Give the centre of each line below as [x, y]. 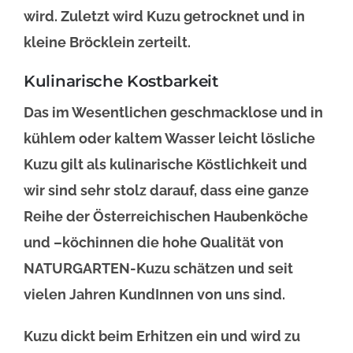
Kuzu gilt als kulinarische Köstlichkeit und [165, 165]
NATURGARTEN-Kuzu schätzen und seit [158, 269]
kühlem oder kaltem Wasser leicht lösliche [169, 139]
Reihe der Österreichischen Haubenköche [166, 217]
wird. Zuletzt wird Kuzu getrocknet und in [164, 17]
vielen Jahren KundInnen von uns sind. [154, 295]
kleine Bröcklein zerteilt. [107, 43]
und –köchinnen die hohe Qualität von [154, 243]
